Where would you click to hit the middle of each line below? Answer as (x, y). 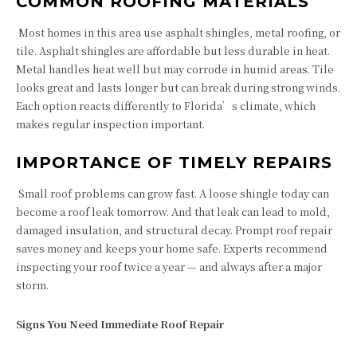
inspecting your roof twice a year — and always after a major (169, 267)
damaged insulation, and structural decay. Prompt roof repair (174, 230)
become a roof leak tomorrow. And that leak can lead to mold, (173, 212)
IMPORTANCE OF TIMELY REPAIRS (174, 163)
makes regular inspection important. (110, 124)
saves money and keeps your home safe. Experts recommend (172, 248)
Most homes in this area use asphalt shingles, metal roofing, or (178, 32)
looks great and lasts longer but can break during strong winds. (178, 87)
